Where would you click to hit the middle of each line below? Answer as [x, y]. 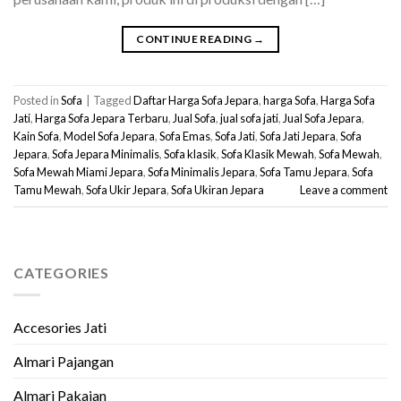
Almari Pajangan [64, 361]
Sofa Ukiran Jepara [218, 190]
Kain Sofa [36, 137]
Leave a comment [344, 190]
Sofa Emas [185, 137]
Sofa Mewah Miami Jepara [78, 172]
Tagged [113, 101]
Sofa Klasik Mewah [268, 154]
